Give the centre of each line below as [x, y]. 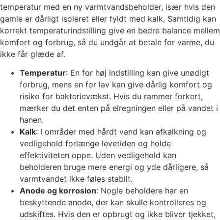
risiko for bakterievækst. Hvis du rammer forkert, [111, 96]
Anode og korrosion [58, 190]
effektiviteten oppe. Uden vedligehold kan [98, 155]
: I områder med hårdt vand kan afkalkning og [121, 131]
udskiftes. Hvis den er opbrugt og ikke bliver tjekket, [118, 214]
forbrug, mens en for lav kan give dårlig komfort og [116, 84]
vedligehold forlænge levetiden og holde [95, 143]
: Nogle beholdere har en [142, 190]
